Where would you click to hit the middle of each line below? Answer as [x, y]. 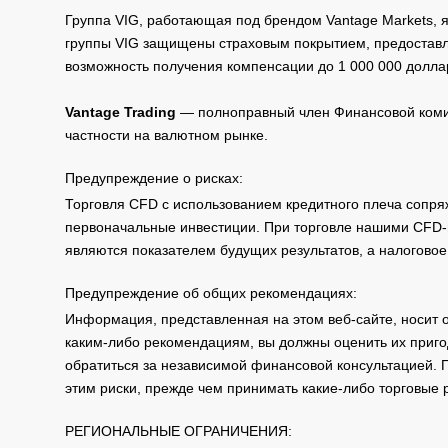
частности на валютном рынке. [166, 134]
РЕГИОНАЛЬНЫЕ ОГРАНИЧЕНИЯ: [178, 430]
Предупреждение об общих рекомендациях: [211, 292]
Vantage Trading [120, 111]
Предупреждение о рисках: [154, 177]
